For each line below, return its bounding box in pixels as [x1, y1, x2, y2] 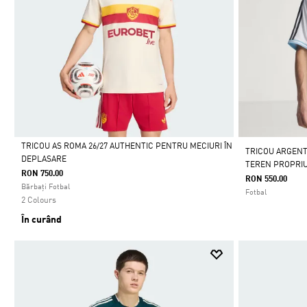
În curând [21, 215, 62, 225]
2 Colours [21, 197, 56, 206]
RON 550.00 [245, 175, 288, 184]
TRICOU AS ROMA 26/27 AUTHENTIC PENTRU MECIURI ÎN [21, 143, 232, 151]
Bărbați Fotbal [21, 184, 70, 192]
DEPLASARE [21, 156, 66, 164]
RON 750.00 [21, 170, 63, 179]
